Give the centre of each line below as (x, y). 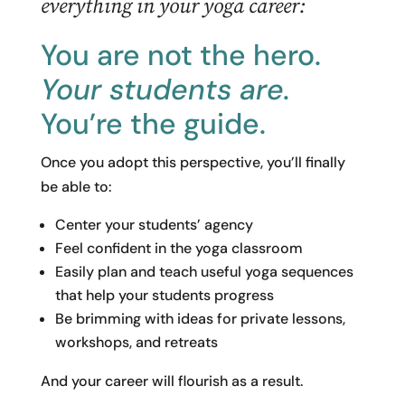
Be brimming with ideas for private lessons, (200, 318)
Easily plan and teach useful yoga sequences (204, 271)
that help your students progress (164, 295)
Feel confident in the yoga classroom (179, 248)
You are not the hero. (180, 55)
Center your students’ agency (154, 224)
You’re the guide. (153, 123)
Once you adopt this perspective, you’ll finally (193, 162)
